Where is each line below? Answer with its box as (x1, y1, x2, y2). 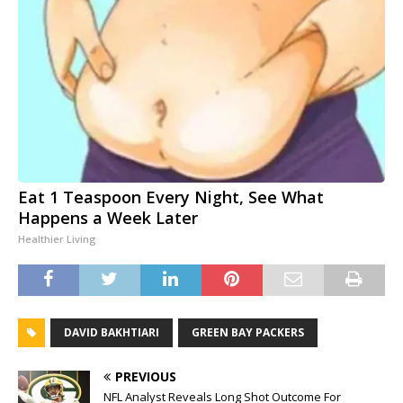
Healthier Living (18, 232, 96, 246)
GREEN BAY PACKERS (192, 325, 304, 341)
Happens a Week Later (18, 207, 198, 229)
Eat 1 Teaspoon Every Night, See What (18, 186, 324, 209)
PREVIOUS (115, 368, 176, 386)
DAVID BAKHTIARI (64, 325, 159, 341)
